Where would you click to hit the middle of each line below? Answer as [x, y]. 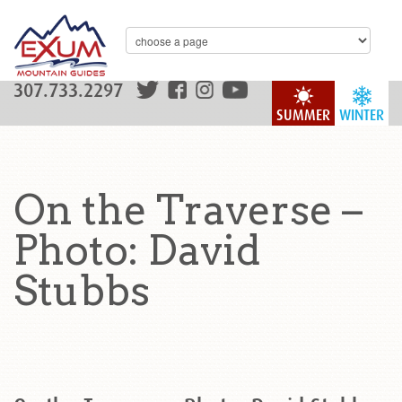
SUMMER [303, 115]
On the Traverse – [188, 210]
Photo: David [137, 250]
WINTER [362, 115]
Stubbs [82, 291]
